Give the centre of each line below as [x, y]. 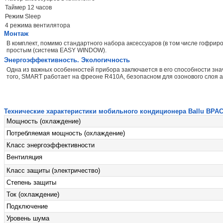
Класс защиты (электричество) [53, 170]
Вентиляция [24, 157]
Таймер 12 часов [28, 7]
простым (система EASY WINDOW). [56, 50]
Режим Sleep [23, 16]
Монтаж [16, 33]
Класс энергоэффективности [51, 145]
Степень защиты [31, 182]
